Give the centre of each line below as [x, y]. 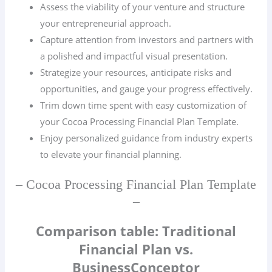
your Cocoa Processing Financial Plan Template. [140, 121]
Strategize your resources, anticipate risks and [136, 72]
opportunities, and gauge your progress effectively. [147, 89]
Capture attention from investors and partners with [147, 39]
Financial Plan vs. [136, 249]
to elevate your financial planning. [111, 154]
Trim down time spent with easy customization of [144, 105]
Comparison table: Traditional [136, 231]
